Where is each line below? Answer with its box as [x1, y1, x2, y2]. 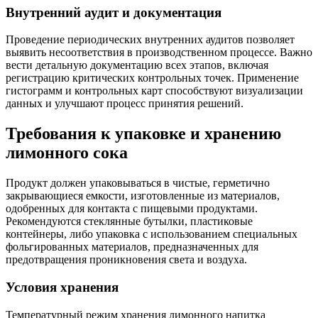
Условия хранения [6, 279, 119, 295]
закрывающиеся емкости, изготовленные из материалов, [6, 190, 280, 202]
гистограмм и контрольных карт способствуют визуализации [6, 84, 303, 97]
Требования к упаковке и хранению [6, 124, 281, 143]
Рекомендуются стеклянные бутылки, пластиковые [6, 215, 253, 228]
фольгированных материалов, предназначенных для [6, 241, 258, 253]
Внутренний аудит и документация [6, 4, 221, 20]
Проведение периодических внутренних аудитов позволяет [6, 33, 295, 46]
